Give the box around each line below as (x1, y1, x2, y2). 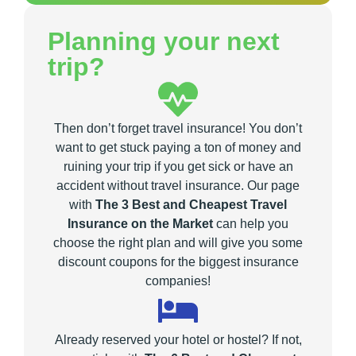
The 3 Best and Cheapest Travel (95, 198, 287, 212)
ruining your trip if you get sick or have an (63, 160, 293, 174)
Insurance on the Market (68, 217, 213, 231)
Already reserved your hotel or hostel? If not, (54, 333, 302, 347)
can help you (213, 217, 288, 231)
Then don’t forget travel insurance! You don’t (54, 122, 302, 136)
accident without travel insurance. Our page (56, 179, 300, 193)
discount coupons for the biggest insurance (57, 255, 299, 269)
